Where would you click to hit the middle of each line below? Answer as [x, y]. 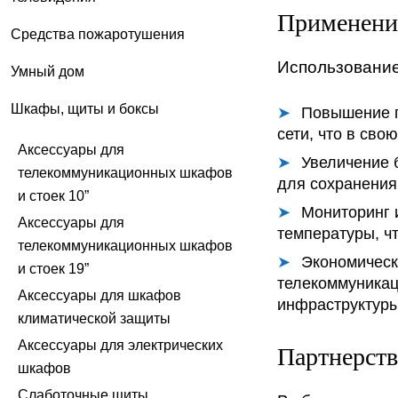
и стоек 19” [53, 268]
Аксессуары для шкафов [99, 295]
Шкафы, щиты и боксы [85, 108]
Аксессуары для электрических [120, 345]
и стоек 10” [53, 195]
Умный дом [48, 71]
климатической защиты [94, 318]
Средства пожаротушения [98, 34]
